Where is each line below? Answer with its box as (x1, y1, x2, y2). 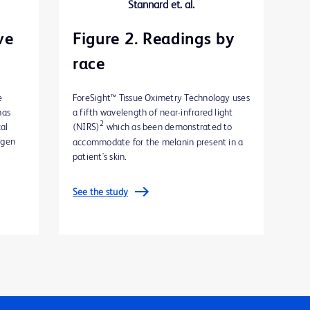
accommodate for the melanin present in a (73, 137, 244, 147)
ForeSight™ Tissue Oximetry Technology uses (73, 93, 250, 103)
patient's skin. (73, 152, 127, 162)
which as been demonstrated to (104, 122, 232, 132)
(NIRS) (73, 122, 100, 132)
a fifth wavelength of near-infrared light (73, 107, 233, 118)
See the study (73, 187, 129, 197)
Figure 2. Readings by (73, 31, 235, 48)
